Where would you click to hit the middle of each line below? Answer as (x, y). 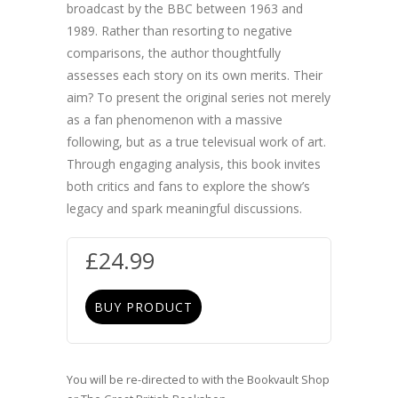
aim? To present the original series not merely (199, 98)
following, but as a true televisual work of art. (196, 142)
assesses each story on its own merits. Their (195, 76)
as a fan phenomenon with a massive (175, 120)
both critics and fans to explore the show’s (188, 187)
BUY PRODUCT (143, 307)
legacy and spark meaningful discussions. (184, 209)
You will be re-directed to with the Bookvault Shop (198, 380)
